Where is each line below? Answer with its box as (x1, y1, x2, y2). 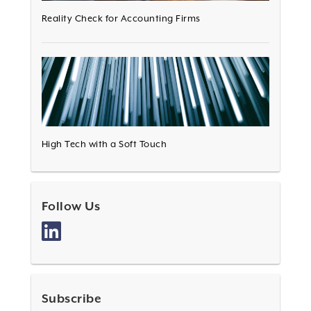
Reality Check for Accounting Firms (41, 13, 201, 24)
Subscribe (41, 292, 102, 306)
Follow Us (41, 199, 101, 214)
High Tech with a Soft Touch (41, 139, 167, 150)
